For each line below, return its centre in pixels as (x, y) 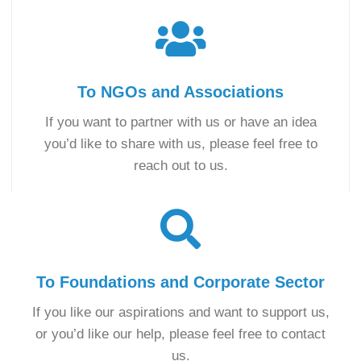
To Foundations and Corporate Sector (180, 282)
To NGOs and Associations (180, 91)
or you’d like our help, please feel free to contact (180, 334)
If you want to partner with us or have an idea (180, 122)
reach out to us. (180, 165)
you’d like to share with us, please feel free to (180, 143)
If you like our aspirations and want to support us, (180, 312)
